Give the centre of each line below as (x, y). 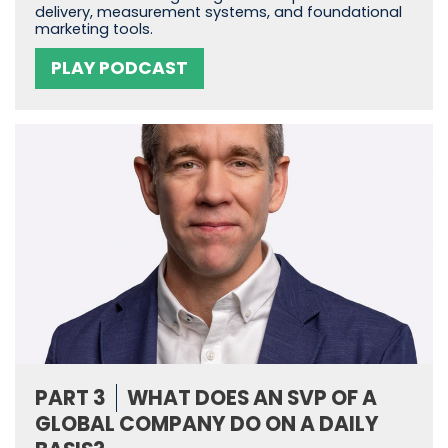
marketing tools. (94, 29)
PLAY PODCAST (119, 68)
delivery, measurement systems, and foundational (218, 12)
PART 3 (70, 397)
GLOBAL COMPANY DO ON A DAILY (207, 423)
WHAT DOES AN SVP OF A (252, 397)
